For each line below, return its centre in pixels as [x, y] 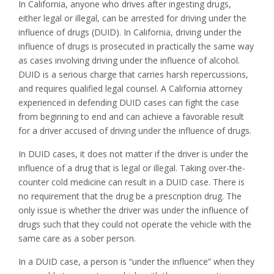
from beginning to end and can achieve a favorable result [131, 117]
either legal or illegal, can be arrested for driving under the [132, 18]
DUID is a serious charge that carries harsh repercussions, [133, 75]
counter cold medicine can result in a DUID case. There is [131, 182]
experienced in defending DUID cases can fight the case [129, 103]
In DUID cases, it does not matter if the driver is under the [133, 154]
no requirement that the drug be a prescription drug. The [130, 196]
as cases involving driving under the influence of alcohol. [129, 61]
